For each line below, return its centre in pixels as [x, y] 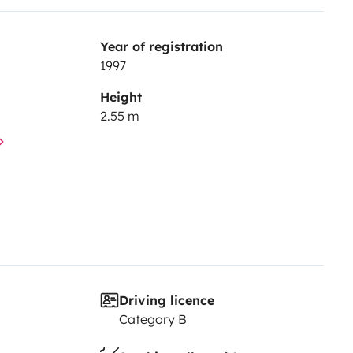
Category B [152, 319]
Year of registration [161, 46]
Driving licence [166, 300]
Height [121, 97]
